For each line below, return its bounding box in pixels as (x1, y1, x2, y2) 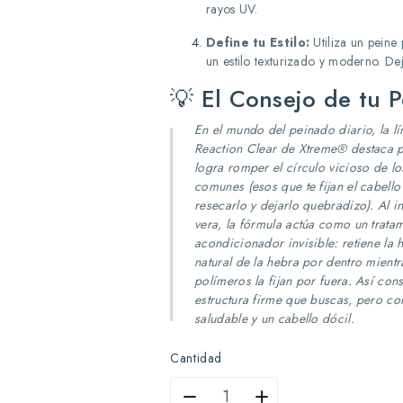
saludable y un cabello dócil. (194, 309, 354, 327)
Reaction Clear (194, 139, 277, 157)
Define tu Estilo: (206, 33, 310, 51)
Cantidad (170, 349, 223, 367)
